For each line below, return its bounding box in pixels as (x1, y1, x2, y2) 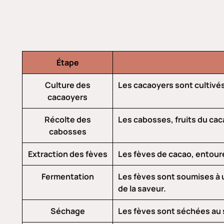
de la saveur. (118, 183, 166, 194)
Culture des (44, 79, 90, 91)
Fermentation (41, 171, 94, 182)
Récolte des (44, 114, 91, 125)
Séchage (50, 205, 85, 217)
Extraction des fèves (27, 148, 107, 160)
